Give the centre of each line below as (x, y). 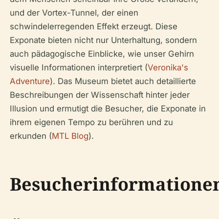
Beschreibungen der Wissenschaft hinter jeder (100, 95)
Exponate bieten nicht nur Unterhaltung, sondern (103, 40)
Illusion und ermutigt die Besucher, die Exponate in (108, 108)
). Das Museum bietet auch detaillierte (123, 81)
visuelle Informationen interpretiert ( (79, 67)
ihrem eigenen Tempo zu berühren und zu (91, 122)
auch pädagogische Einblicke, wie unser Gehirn (102, 54)
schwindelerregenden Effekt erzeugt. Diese (94, 26)
